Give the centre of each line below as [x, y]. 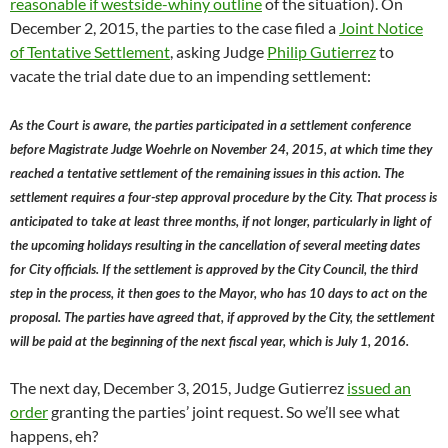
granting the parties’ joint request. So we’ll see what [224, 412]
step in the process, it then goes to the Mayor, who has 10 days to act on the [218, 293]
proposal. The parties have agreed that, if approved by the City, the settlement [222, 317]
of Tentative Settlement [90, 52]
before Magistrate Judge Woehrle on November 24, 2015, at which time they [221, 149]
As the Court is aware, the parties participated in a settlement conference [210, 125]
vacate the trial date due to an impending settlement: [190, 76]
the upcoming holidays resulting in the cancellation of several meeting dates [215, 245]
